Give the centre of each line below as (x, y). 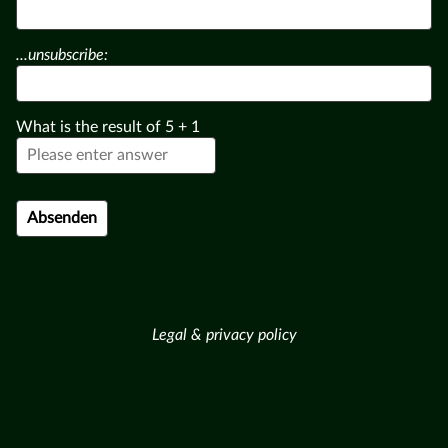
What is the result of (90, 127)
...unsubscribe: (62, 55)
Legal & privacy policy (224, 335)
